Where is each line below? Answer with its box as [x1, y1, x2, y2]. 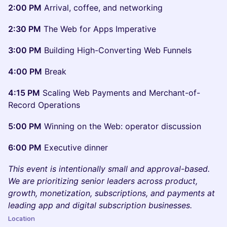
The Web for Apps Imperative [41, 24, 156, 34]
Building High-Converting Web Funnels [42, 45, 192, 55]
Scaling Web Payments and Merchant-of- [40, 88, 200, 98]
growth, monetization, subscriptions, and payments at [8, 188, 215, 198]
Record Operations [8, 100, 80, 110]
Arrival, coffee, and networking [42, 3, 163, 13]
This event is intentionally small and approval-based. [8, 164, 210, 174]
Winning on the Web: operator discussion [42, 121, 201, 131]
